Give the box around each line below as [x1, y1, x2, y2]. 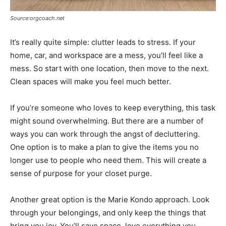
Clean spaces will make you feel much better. [10, 76, 171, 86]
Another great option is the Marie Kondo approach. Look [10, 194, 209, 204]
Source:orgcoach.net [10, 14, 65, 22]
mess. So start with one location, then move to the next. [10, 63, 209, 73]
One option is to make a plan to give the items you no [10, 142, 199, 152]
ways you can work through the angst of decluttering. [10, 129, 200, 139]
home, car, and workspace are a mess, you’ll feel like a [10, 50, 203, 60]
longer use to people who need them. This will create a [10, 155, 206, 165]
